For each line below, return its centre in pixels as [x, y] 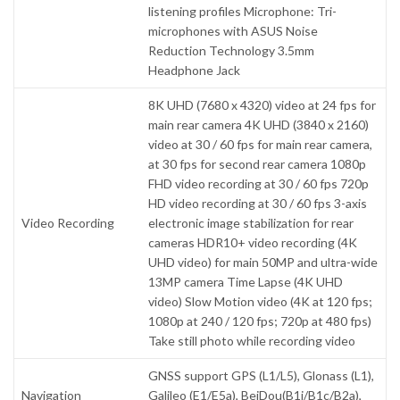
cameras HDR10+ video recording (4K [253, 243]
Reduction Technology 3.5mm [232, 51]
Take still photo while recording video [252, 341]
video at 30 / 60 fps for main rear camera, [261, 145]
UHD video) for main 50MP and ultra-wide [263, 262]
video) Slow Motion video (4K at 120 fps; [261, 302]
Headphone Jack [195, 71]
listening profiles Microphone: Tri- [243, 12]
